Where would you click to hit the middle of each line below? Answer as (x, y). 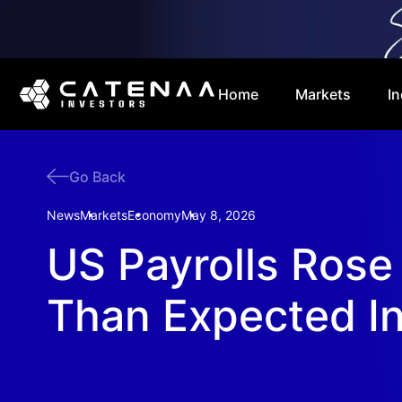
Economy (154, 215)
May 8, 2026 (218, 215)
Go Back (97, 176)
